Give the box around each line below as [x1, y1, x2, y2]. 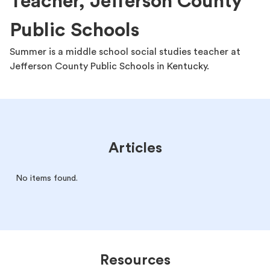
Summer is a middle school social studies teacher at [10, 47, 240, 57]
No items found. [16, 174, 78, 183]
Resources [99, 253, 171, 268]
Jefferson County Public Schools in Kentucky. [10, 61, 209, 71]
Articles [108, 141, 162, 155]
